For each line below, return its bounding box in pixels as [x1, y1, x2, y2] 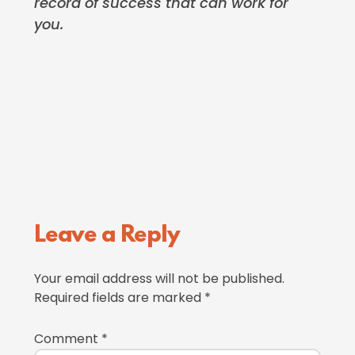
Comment [33, 330, 101, 348]
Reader [17, 207, 121, 242]
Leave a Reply [33, 223, 180, 249]
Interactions [17, 243, 189, 279]
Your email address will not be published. [33, 269, 284, 288]
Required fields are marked [33, 288, 204, 307]
